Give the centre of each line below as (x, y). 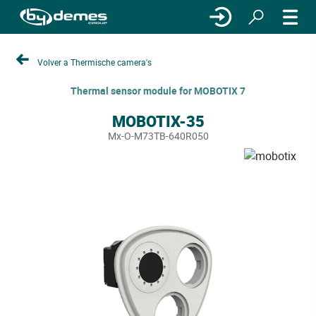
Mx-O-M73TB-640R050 (158, 136)
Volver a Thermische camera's (95, 62)
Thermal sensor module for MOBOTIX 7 (158, 91)
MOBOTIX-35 (158, 121)
